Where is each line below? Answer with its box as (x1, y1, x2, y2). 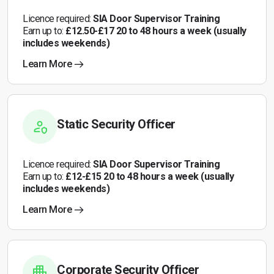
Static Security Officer (57, 117, 176, 131)
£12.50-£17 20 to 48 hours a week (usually (65, 25, 246, 37)
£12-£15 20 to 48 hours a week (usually (65, 171, 234, 182)
